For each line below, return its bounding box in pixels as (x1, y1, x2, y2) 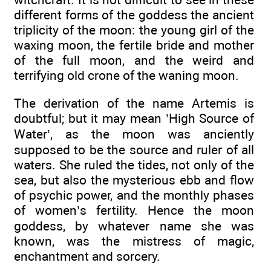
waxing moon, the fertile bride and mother (14, 38, 254, 53)
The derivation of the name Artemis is (14, 96, 254, 111)
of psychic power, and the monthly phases (14, 188, 254, 203)
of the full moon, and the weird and (14, 53, 254, 68)
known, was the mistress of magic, (14, 233, 254, 249)
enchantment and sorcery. (14, 249, 160, 264)
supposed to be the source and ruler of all (14, 142, 254, 158)
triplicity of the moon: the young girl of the (14, 22, 254, 38)
